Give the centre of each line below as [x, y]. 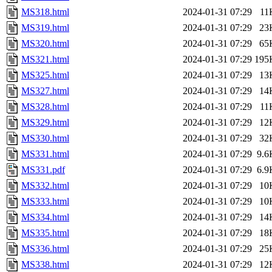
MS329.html [45, 123]
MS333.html [45, 202]
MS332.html [45, 186]
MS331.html [45, 154]
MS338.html [45, 265]
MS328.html [45, 107]
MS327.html [45, 91]
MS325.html [45, 75]
